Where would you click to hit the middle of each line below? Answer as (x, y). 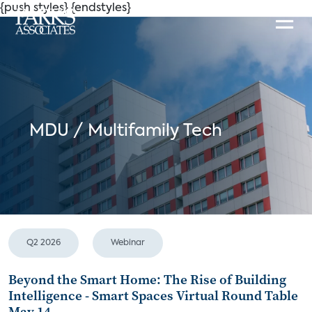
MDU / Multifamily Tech (126, 131)
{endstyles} (101, 8)
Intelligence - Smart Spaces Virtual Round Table (153, 295)
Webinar (128, 243)
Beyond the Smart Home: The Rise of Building (147, 279)
